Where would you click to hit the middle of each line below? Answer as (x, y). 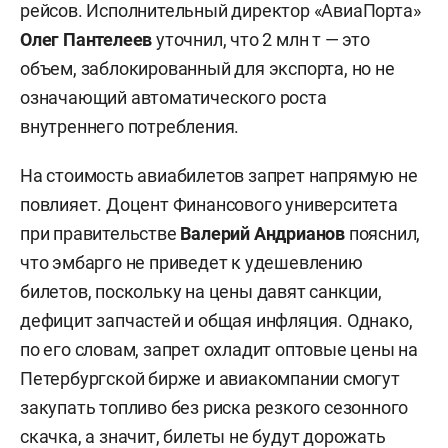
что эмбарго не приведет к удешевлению (191, 262)
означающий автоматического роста (173, 97)
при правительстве (100, 233)
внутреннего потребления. (130, 126)
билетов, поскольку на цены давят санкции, (201, 291)
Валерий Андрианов (263, 233)
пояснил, (383, 233)
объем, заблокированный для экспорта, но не (207, 68)
